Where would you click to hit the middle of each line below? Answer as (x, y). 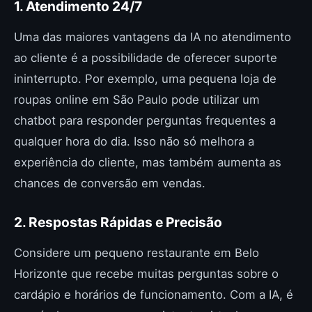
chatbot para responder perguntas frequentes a (145, 120)
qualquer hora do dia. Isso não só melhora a (134, 141)
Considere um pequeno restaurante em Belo (136, 252)
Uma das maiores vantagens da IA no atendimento (153, 37)
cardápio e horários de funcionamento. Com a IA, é (154, 294)
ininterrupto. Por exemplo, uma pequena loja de (145, 78)
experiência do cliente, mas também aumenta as (148, 162)
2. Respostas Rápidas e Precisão (118, 222)
